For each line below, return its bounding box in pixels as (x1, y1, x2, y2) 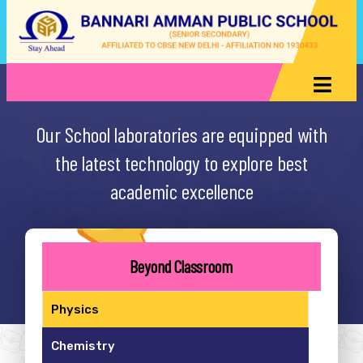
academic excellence (109, 178, 254, 204)
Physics (51, 302, 100, 318)
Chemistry (51, 339, 116, 354)
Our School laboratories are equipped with (36, 122, 327, 147)
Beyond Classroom (130, 256, 233, 277)
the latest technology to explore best (55, 150, 308, 176)
